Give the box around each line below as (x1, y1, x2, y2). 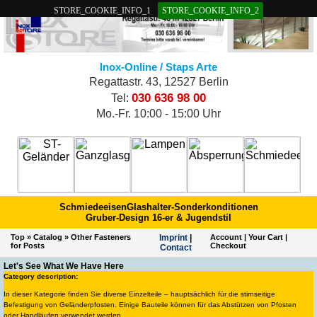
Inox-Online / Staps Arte (100, 61, 217, 74)
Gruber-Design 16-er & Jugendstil (86, 212, 231, 224)
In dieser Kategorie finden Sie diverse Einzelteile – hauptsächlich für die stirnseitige (4, 290, 275, 299)
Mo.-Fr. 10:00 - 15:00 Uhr (96, 108, 221, 120)
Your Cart (248, 233, 284, 242)
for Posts (11, 241, 45, 250)
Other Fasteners (71, 233, 131, 242)
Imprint (159, 233, 188, 243)
